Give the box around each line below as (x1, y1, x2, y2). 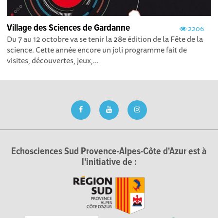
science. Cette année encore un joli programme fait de (7, 43, 187, 56)
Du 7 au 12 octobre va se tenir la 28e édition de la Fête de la (7, 33, 203, 46)
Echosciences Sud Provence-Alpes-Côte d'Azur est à (11, 145, 207, 159)
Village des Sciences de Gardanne (7, 22, 130, 35)
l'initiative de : (81, 156, 137, 169)
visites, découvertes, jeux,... (7, 54, 99, 67)
